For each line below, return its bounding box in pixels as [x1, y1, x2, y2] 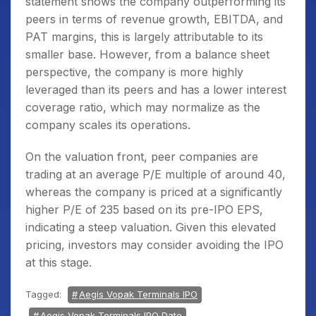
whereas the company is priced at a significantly [25, 185, 282, 199]
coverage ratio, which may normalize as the [25, 100, 260, 114]
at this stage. [25, 255, 92, 269]
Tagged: [25, 288, 64, 300]
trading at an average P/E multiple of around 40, [25, 167, 286, 181]
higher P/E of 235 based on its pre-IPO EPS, [25, 202, 263, 217]
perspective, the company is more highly [25, 65, 243, 79]
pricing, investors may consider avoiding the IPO [25, 238, 284, 252]
